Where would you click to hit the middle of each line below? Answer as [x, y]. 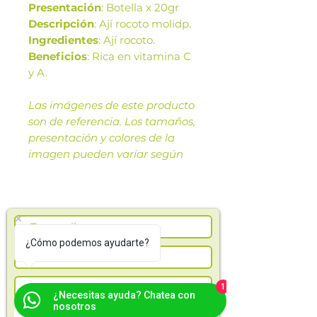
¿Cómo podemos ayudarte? [87, 243]
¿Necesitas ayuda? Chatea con [124, 295]
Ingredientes [63, 40]
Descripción [61, 23]
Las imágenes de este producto [111, 105]
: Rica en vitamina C [139, 56]
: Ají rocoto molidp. [143, 23]
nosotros [75, 306]
